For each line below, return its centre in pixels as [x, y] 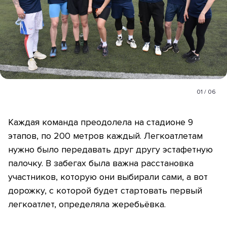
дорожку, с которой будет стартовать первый [105, 191]
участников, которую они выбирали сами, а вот [108, 177]
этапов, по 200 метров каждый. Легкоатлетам [105, 136]
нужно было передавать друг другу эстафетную [110, 150]
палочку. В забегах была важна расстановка [101, 163]
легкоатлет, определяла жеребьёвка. [88, 204]
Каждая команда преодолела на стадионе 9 [101, 122]
